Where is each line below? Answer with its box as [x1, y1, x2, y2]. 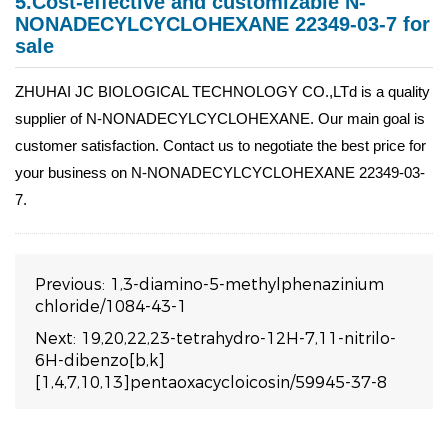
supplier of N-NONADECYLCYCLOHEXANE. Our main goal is [15, 110, 425, 127]
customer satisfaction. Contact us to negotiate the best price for [15, 137, 426, 154]
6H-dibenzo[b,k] [35, 351, 165, 370]
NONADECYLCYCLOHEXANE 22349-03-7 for [15, 13, 430, 35]
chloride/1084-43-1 [35, 297, 187, 316]
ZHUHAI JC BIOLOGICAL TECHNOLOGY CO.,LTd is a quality [15, 83, 430, 100]
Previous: [35, 275, 110, 294]
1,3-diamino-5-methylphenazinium [110, 275, 384, 294]
